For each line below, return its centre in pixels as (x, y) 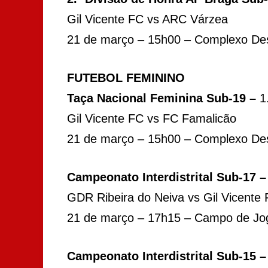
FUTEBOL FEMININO (126, 77)
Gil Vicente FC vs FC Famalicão (152, 118)
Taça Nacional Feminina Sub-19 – (163, 98)
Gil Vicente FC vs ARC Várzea (147, 19)
